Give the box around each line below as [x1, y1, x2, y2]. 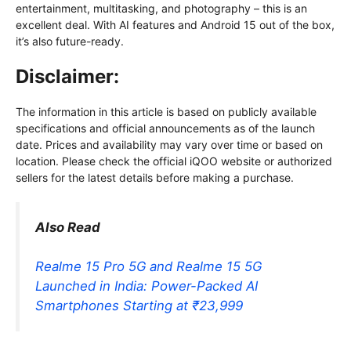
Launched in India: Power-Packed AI [35, 278, 258, 295]
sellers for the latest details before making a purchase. [16, 170, 294, 184]
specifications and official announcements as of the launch [16, 121, 315, 135]
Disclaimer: [16, 64, 119, 88]
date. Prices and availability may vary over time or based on [16, 137, 323, 151]
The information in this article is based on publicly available [16, 104, 317, 118]
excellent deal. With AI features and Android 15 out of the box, [16, 17, 335, 31]
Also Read [35, 219, 100, 235]
